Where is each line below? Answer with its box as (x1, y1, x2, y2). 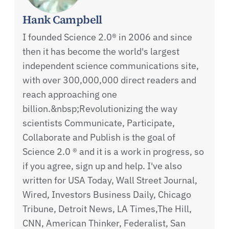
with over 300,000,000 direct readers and (22, 74, 196, 86)
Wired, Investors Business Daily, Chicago (22, 189, 191, 201)
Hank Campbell (22, 12, 102, 28)
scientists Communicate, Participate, (22, 117, 175, 129)
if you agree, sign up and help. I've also (22, 160, 182, 172)
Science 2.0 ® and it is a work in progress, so (22, 146, 204, 158)
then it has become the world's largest (22, 45, 179, 58)
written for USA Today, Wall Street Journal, (22, 174, 197, 187)
